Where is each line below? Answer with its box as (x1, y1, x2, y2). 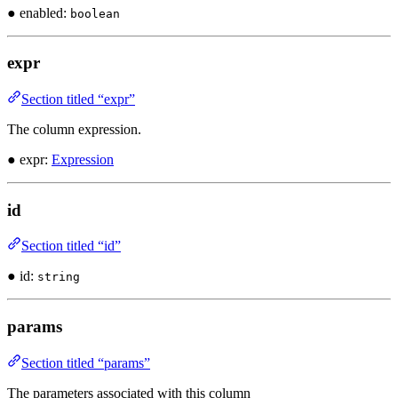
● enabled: (7, 4, 70, 20)
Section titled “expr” (21, 91, 135, 107)
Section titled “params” (21, 354, 150, 370)
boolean (70, 6, 120, 20)
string (37, 270, 80, 284)
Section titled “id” (21, 238, 121, 254)
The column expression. (7, 121, 141, 137)
